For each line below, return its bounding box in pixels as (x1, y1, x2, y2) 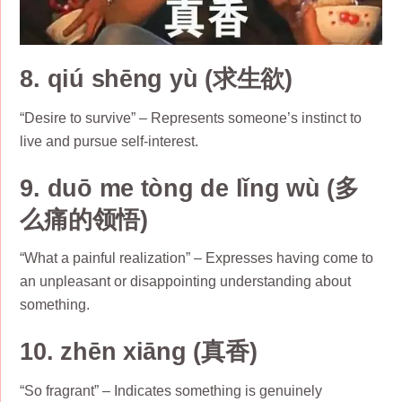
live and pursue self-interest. (20, 133, 199, 149)
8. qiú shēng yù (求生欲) (20, 65, 293, 93)
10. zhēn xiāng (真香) (20, 337, 258, 366)
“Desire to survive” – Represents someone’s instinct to (20, 109, 363, 126)
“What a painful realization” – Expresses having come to (20, 250, 374, 267)
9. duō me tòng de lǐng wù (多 (20, 173, 359, 202)
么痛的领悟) (20, 205, 148, 233)
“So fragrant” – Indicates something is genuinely (20, 382, 323, 398)
